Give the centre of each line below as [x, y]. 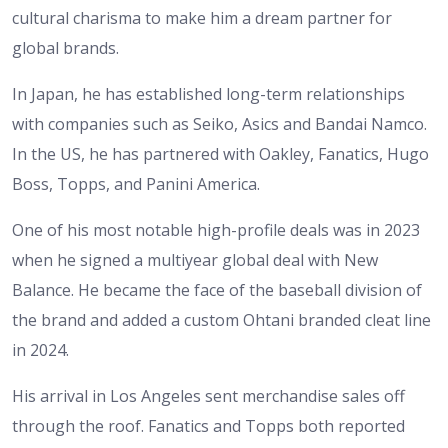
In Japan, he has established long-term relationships [208, 93]
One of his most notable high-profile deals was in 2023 [216, 229]
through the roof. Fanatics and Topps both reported [208, 425]
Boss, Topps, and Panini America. [136, 183]
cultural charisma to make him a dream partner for [202, 17]
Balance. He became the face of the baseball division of [217, 289]
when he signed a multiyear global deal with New [195, 259]
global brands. [65, 47]
